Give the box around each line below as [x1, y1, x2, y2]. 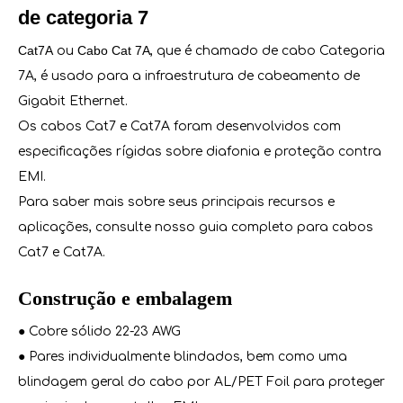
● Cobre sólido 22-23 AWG [18, 325, 181, 338]
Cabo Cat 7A [77, 43, 150, 58]
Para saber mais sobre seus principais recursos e [18, 195, 335, 209]
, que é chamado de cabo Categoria [150, 44, 385, 58]
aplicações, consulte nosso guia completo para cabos [18, 220, 373, 234]
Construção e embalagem [18, 287, 232, 309]
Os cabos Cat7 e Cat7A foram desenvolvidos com [18, 120, 341, 133]
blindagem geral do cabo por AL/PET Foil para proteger [18, 375, 385, 389]
